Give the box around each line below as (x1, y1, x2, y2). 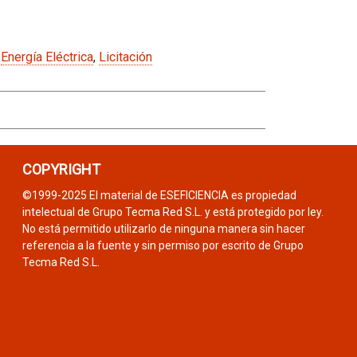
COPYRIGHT (22, 160, 100, 178)
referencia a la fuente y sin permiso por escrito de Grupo (22, 238, 304, 252)
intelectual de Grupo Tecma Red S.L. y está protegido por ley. (22, 205, 324, 218)
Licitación (98, 49, 152, 65)
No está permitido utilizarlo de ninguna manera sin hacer (22, 222, 305, 235)
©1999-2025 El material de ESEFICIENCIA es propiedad (22, 188, 296, 202)
